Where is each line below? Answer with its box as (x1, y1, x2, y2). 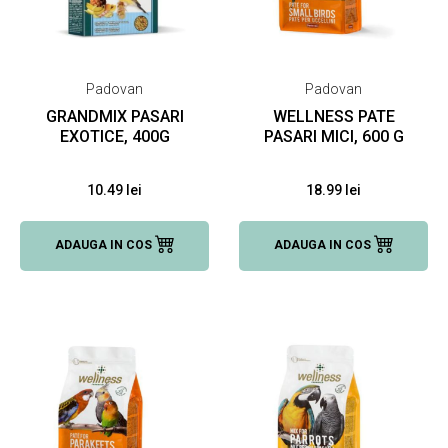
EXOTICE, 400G (59, 127, 170, 146)
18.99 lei (306, 182, 361, 198)
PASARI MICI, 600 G (263, 127, 404, 146)
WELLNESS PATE (272, 107, 395, 126)
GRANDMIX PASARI (45, 107, 184, 126)
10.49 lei (87, 182, 142, 198)
